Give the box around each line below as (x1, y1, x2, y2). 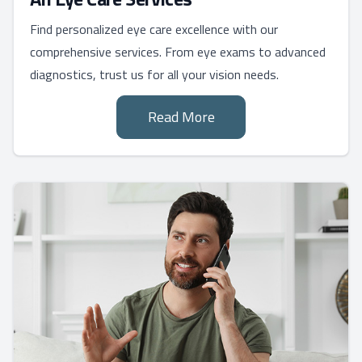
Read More (147, 106, 215, 128)
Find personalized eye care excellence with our (30, 19, 278, 40)
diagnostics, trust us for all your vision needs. (30, 65, 279, 85)
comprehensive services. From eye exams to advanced (30, 42, 326, 62)
